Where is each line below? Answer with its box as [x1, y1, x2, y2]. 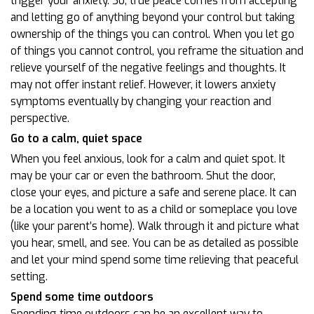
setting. [11, 269, 48, 284]
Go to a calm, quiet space [11, 131, 142, 146]
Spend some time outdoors [11, 289, 153, 304]
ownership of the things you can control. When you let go [11, 27, 294, 41]
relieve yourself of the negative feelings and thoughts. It [11, 60, 286, 75]
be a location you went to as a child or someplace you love [11, 202, 297, 217]
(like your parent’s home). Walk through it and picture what [11, 219, 299, 233]
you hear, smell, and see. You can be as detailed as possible [11, 235, 299, 250]
